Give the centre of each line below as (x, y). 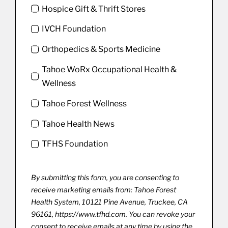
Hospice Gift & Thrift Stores (94, 9)
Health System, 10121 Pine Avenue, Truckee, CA (109, 202)
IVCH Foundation (74, 29)
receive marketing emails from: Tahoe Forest (103, 189)
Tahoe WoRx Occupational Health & (109, 70)
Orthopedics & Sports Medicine (101, 49)
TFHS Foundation (75, 144)
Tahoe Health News (78, 124)
